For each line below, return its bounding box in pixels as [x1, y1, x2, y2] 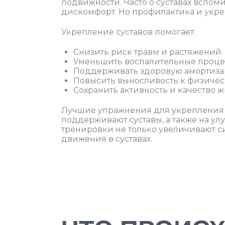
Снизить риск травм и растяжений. [73, 47, 223, 57]
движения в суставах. [61, 134, 152, 144]
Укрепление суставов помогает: [61, 27, 195, 37]
